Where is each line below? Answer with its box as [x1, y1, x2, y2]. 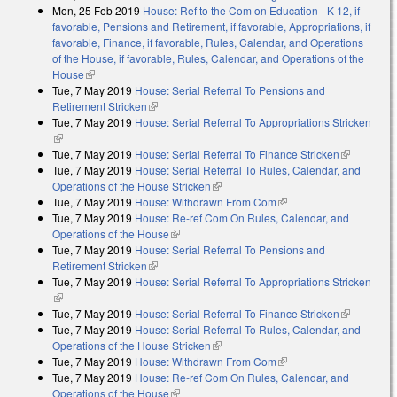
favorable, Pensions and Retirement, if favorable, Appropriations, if [52, 18, 370, 34]
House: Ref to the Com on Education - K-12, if [143, 2, 360, 18]
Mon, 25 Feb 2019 [52, 2, 140, 18]
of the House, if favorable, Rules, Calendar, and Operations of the [52, 50, 364, 66]
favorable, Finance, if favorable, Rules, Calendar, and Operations [52, 34, 363, 50]
